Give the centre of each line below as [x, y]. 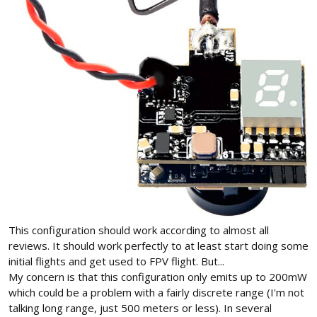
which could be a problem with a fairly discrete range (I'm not [156, 292]
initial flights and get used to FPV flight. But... [116, 261]
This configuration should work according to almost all [139, 230]
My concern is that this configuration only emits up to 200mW [158, 276]
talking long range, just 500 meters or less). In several [140, 307]
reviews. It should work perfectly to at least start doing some [158, 245]
